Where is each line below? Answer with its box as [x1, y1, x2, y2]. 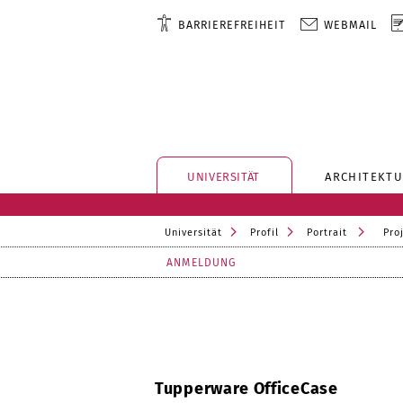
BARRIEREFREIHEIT [178, 18, 286, 31]
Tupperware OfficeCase [155, 379, 338, 399]
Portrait [307, 227, 347, 238]
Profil [250, 227, 279, 238]
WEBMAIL [324, 18, 378, 31]
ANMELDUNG [166, 256, 237, 269]
